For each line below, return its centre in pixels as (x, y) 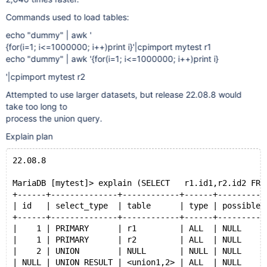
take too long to (38, 106)
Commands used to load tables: (67, 17)
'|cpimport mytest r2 (45, 77)
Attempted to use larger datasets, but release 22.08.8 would (124, 94)
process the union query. (54, 118)
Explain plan (29, 136)
